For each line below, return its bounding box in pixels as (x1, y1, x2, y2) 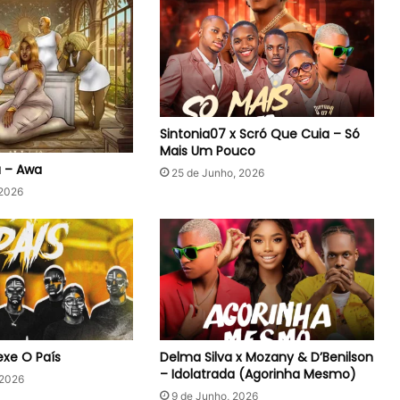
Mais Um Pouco (159, 141, 255, 160)
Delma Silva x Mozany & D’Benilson (159, 347, 373, 366)
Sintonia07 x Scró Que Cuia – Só (159, 124, 360, 143)
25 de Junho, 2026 (171, 165, 264, 179)
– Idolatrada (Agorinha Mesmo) (159, 364, 356, 383)
